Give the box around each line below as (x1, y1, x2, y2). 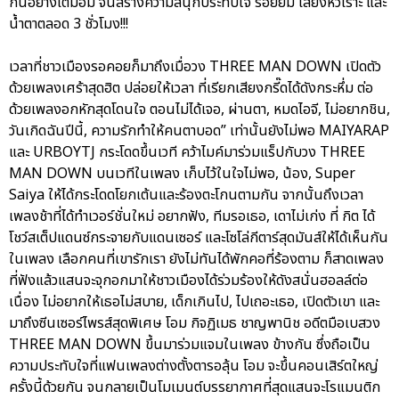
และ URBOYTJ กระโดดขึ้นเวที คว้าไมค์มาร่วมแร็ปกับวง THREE (9, 141, 365, 163)
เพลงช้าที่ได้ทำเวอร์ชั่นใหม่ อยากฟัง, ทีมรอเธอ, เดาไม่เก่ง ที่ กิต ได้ (9, 205, 375, 227)
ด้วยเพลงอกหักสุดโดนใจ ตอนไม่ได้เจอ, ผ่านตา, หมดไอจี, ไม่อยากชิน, (9, 98, 390, 120)
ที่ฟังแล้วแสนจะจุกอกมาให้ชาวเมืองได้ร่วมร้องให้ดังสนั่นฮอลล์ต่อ (9, 269, 368, 291)
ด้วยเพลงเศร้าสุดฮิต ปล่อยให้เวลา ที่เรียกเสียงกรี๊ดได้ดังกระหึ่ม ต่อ (9, 77, 373, 99)
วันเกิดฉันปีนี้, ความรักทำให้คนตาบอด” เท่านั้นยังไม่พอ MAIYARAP (9, 119, 389, 142)
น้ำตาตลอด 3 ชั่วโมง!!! (9, 12, 132, 35)
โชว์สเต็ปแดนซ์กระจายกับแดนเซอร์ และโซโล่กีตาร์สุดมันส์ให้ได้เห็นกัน (9, 226, 388, 248)
